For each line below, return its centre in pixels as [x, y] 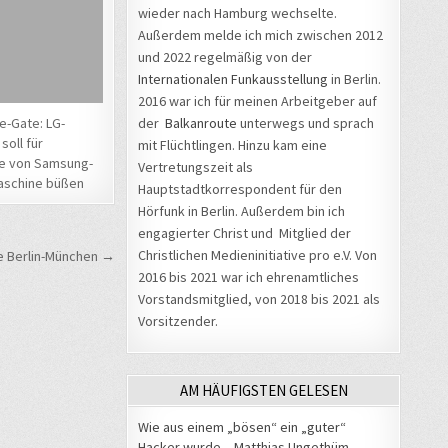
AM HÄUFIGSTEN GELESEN [263, 390]
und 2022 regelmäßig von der [225, 56]
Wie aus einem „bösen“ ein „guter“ [242, 426]
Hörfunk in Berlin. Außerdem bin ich [241, 210]
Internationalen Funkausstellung [233, 78]
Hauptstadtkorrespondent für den [240, 188]
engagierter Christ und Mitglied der [244, 232]
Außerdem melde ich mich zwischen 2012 [260, 34]
